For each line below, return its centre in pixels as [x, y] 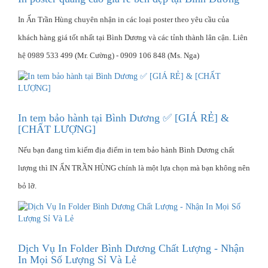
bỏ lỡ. [27, 185]
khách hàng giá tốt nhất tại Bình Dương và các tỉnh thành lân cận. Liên [133, 37]
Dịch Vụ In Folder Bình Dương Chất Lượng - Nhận [131, 248]
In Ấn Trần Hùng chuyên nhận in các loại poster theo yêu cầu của [124, 19]
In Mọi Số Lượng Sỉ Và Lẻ [77, 259]
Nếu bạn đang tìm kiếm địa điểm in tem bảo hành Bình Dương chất [126, 150]
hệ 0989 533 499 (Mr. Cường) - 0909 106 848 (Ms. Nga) [109, 55]
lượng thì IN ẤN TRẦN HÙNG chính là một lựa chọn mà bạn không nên [134, 167]
